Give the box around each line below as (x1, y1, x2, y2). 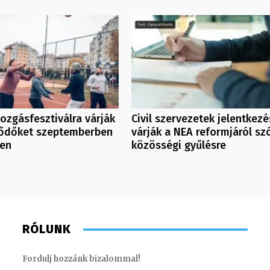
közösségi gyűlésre (131, 139, 226, 152)
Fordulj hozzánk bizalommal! (22, 254, 141, 265)
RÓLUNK (22, 222, 72, 237)
